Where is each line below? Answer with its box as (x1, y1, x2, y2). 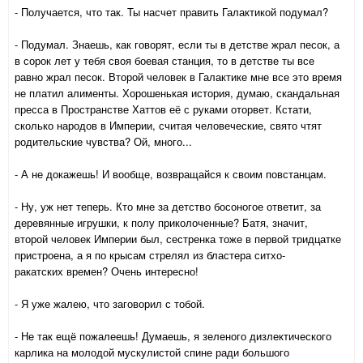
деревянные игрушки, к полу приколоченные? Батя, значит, (15, 215, 308, 231)
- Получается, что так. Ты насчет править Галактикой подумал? (15, 4, 328, 20)
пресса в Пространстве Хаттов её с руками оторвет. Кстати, (15, 101, 312, 117)
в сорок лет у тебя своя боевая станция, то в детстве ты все (15, 53, 314, 69)
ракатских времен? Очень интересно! (15, 263, 199, 280)
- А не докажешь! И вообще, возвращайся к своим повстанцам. (15, 166, 327, 182)
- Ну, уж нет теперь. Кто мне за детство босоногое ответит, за (15, 199, 321, 215)
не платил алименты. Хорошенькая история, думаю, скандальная (15, 85, 340, 101)
